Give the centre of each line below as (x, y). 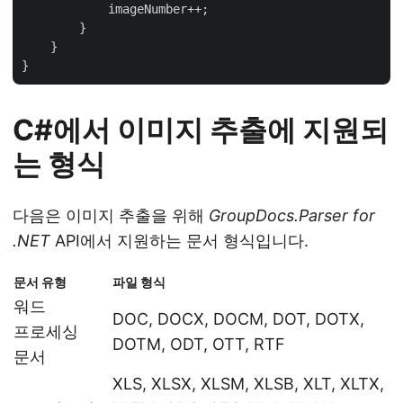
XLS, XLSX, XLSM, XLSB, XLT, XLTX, (248, 383)
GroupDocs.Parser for (292, 215)
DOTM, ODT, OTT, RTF (199, 344)
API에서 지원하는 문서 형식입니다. (179, 240)
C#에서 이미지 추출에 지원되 (201, 130)
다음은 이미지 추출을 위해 (111, 215)
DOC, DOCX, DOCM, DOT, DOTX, (238, 318)
